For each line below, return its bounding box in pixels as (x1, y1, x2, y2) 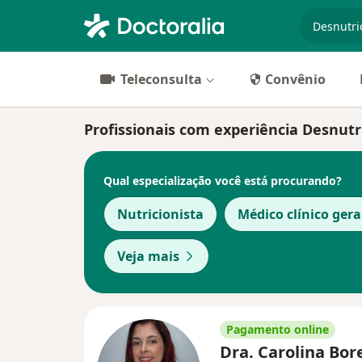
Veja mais (117, 247, 179, 265)
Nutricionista (117, 205, 204, 223)
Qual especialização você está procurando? (103, 172, 342, 188)
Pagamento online (226, 322, 329, 337)
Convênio (265, 70, 326, 88)
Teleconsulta (120, 70, 202, 88)
